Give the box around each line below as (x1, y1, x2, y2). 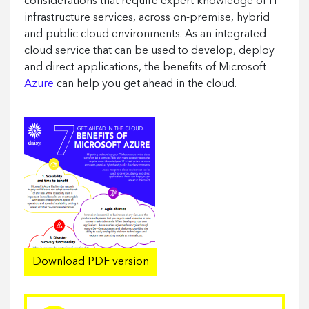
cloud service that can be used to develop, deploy (24, 46, 275, 57)
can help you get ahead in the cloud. (54, 79, 237, 90)
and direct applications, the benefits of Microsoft (24, 62, 266, 73)
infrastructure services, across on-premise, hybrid (24, 12, 270, 23)
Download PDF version (32, 257, 149, 268)
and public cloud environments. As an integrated (24, 29, 266, 40)
